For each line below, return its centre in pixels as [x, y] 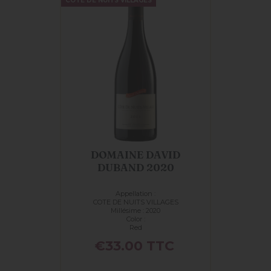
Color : [135, 219]
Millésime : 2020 [153, 211]
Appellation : [135, 194]
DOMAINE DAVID [135, 155]
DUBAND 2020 [135, 167]
